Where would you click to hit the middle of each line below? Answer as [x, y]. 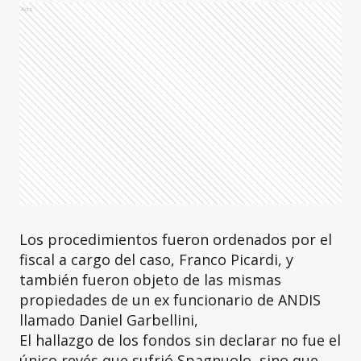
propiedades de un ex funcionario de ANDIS [170, 300]
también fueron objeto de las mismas [150, 280]
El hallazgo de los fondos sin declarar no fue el [180, 340]
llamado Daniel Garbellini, [111, 320]
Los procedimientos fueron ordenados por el [176, 239]
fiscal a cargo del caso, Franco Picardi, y [156, 259]
